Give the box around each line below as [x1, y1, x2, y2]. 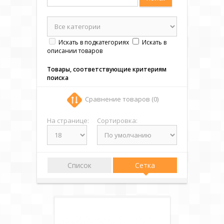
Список [67, 160, 91, 170]
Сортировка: [97, 116, 137, 125]
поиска [47, 73, 68, 82]
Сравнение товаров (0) [84, 94, 158, 104]
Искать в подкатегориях [58, 38, 129, 46]
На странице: [47, 116, 89, 125]
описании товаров [47, 46, 102, 55]
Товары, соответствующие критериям [47, 65, 166, 73]
